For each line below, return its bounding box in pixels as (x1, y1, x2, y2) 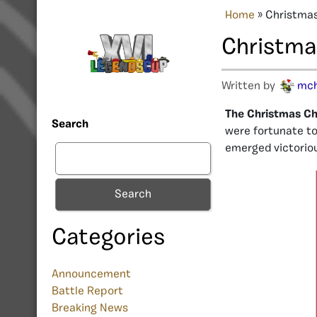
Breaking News (52, 303, 128, 315)
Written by (221, 80, 278, 92)
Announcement (52, 269, 131, 281)
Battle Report (52, 286, 123, 298)
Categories (52, 227, 165, 250)
